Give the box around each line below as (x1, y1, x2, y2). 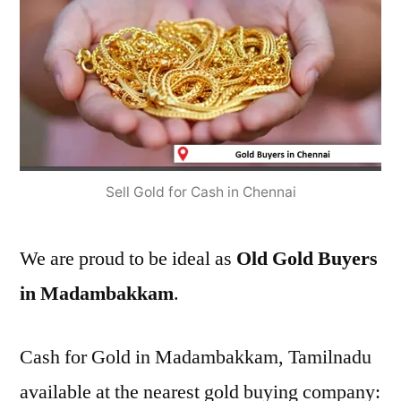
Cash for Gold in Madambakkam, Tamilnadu (20, 345, 371, 370)
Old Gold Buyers (236, 246, 378, 271)
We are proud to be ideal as (20, 246, 236, 271)
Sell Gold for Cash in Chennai (105, 183, 296, 200)
